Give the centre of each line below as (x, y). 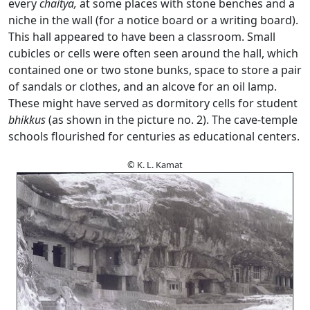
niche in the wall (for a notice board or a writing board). (153, 20)
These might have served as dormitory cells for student (153, 103)
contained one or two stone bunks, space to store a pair (155, 70)
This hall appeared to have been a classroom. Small (142, 37)
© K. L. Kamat (155, 165)
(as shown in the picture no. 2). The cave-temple (172, 120)
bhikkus (27, 120)
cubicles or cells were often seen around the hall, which (153, 54)
